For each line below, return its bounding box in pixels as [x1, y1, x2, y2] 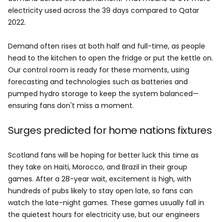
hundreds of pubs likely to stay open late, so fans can [8, 186, 193, 196]
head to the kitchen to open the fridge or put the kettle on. [8, 53, 213, 63]
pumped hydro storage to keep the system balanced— [8, 89, 199, 99]
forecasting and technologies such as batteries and [8, 77, 188, 87]
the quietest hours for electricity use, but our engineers [8, 210, 200, 220]
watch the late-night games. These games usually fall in [8, 198, 204, 208]
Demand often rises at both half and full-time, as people [8, 41, 205, 51]
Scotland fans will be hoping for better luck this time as [8, 150, 199, 160]
